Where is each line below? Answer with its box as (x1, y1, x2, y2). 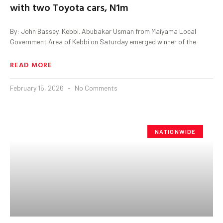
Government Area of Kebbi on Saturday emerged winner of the (10, 37, 196, 46)
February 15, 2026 (10, 83, 65, 92)
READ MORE (10, 59, 52, 70)
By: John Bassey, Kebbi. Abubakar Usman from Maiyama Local (10, 26, 196, 35)
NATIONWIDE (154, 127, 196, 135)
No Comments (73, 83, 117, 92)
